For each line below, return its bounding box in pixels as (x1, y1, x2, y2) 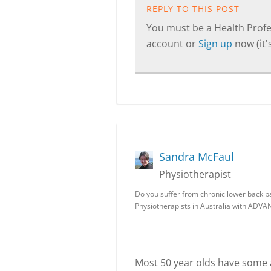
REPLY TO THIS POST (146, 3, 240, 15)
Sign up (198, 37, 235, 50)
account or (146, 37, 198, 50)
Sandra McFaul (159, 149, 234, 164)
